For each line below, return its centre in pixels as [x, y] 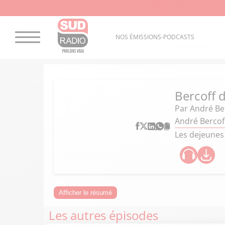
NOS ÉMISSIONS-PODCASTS [155, 37]
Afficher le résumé [85, 193]
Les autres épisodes [103, 215]
